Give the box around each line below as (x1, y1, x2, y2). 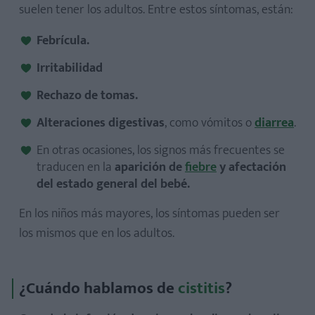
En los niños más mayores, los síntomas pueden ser (19, 203, 280, 225)
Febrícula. (37, 30, 89, 52)
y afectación (217, 157, 286, 179)
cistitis (178, 275, 225, 302)
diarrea (255, 112, 294, 134)
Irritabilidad (37, 58, 103, 79)
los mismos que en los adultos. (19, 223, 174, 245)
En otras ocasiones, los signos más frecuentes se (37, 140, 285, 162)
